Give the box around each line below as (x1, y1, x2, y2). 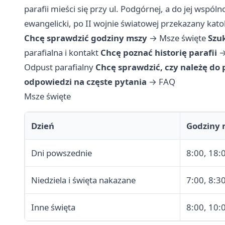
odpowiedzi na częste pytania (24, 76, 147, 88)
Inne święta (31, 201, 75, 213)
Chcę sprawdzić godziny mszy (24, 32, 147, 44)
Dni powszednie (31, 147, 92, 159)
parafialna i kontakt (24, 47, 98, 59)
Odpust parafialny (24, 61, 93, 73)
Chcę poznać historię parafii (100, 47, 217, 59)
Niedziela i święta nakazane (31, 174, 136, 186)
